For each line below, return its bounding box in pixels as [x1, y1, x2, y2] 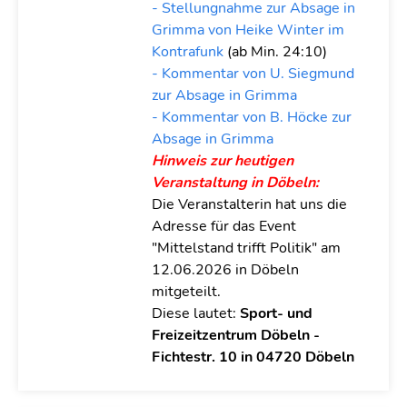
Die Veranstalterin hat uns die [151, 194, 347, 214]
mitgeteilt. [151, 282, 221, 302]
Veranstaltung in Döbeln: [151, 173, 319, 193]
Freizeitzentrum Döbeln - [151, 325, 320, 345]
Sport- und [239, 303, 313, 323]
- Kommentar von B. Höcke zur [151, 107, 352, 127]
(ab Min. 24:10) [223, 42, 327, 62]
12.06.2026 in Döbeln [151, 260, 299, 280]
